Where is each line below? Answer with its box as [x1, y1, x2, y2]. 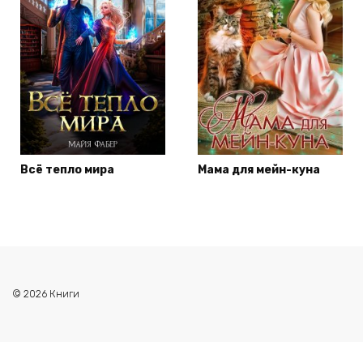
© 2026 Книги [12, 288, 79, 301]
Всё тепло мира [20, 163, 114, 177]
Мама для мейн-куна [198, 163, 320, 177]
